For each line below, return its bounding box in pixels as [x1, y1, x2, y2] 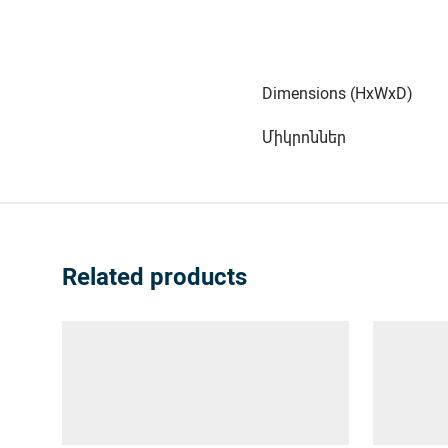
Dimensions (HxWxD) [262, 82, 413, 103]
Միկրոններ [262, 126, 346, 147]
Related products [62, 260, 247, 292]
